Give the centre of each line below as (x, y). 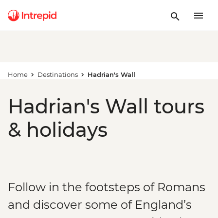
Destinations (57, 74)
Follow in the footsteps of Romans (107, 187)
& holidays (58, 130)
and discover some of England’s (100, 205)
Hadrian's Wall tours (106, 106)
